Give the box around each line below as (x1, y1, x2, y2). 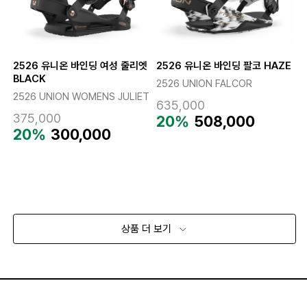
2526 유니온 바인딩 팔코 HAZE (156, 59, 291, 72)
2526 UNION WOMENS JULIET (12, 90, 149, 103)
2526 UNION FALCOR (156, 77, 252, 90)
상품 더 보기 (121, 222, 175, 235)
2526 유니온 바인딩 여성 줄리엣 (12, 59, 147, 72)
